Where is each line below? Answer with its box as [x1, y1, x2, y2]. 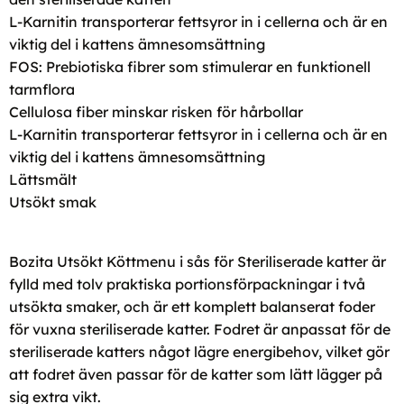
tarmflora [9, 79, 75, 98]
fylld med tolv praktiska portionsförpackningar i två [9, 274, 365, 293]
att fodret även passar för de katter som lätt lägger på [9, 364, 382, 383]
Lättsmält [9, 170, 77, 188]
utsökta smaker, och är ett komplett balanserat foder [9, 297, 375, 316]
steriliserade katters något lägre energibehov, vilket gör [9, 342, 390, 361]
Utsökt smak [9, 192, 96, 211]
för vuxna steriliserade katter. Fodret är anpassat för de [9, 319, 390, 338]
